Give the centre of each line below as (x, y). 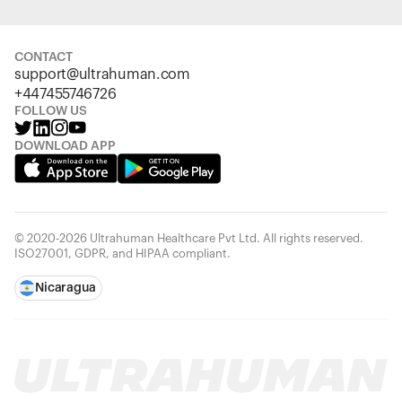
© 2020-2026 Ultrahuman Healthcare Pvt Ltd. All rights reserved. (189, 238)
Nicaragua (66, 288)
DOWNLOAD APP (65, 146)
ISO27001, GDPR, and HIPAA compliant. (122, 253)
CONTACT (44, 57)
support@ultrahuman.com (102, 74)
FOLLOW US (51, 111)
